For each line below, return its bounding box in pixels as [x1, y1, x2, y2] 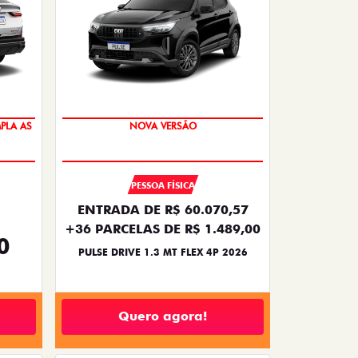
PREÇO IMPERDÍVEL [121, 100, 205, 113]
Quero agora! [118, 308, 207, 324]
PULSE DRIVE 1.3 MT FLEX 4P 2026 [78, 245, 248, 258]
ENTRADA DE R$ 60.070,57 [77, 201, 249, 217]
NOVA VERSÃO [129, 132, 197, 145]
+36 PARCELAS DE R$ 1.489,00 [65, 221, 261, 237]
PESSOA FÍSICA [130, 179, 195, 191]
